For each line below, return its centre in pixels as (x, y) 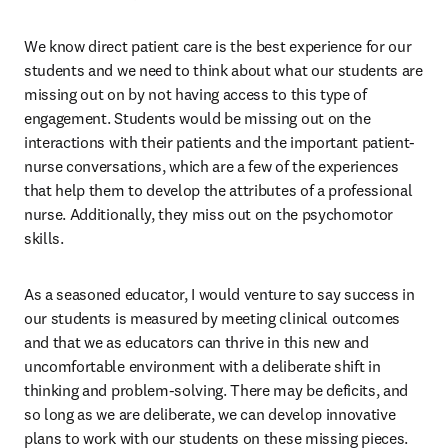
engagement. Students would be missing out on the (197, 118)
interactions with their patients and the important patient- (220, 142)
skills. (46, 238)
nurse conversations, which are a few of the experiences (211, 166)
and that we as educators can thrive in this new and (196, 342)
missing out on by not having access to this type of (195, 94)
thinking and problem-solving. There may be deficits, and (216, 390)
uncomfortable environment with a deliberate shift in (202, 366)
